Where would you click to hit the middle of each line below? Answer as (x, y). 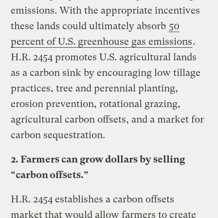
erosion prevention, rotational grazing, (96, 104)
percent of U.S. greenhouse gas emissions (102, 41)
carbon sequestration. (58, 135)
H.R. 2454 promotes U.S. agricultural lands (104, 57)
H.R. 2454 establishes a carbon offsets (93, 199)
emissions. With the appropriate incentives (106, 10)
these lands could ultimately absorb (90, 26)
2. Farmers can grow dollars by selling (98, 159)
